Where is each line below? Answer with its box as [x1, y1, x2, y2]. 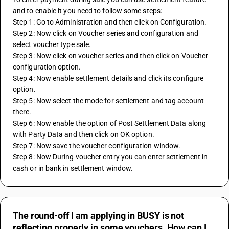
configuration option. [13, 63, 81, 71]
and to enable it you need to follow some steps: [13, 7, 162, 15]
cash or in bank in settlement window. [13, 164, 133, 172]
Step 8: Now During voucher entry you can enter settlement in [13, 153, 208, 161]
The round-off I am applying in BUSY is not [13, 210, 185, 221]
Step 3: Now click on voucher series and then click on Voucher [13, 52, 209, 60]
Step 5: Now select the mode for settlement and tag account [13, 97, 204, 105]
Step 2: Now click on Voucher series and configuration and [13, 29, 198, 37]
